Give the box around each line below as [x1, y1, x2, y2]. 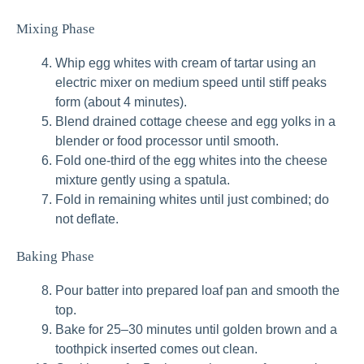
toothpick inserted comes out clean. [55, 342, 258, 357]
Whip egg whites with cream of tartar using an [55, 56, 316, 71]
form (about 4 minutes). [55, 95, 187, 110]
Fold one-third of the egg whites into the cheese [55, 154, 327, 168]
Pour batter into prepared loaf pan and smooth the [55, 284, 340, 298]
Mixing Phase [16, 21, 95, 37]
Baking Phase [16, 249, 94, 265]
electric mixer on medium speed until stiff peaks [55, 76, 327, 90]
